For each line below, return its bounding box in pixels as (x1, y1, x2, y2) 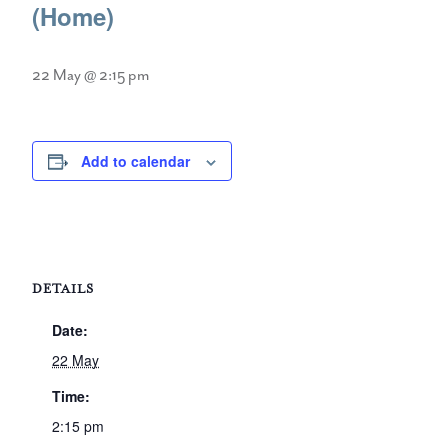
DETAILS (32, 280, 94, 297)
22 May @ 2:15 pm (32, 65, 149, 85)
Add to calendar (81, 150, 190, 171)
